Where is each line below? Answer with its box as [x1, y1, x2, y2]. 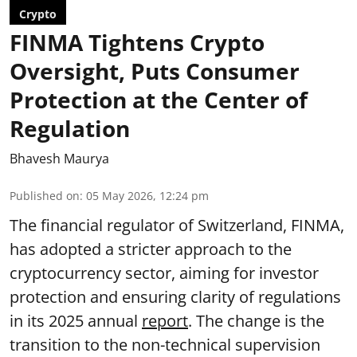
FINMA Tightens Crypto [10, 27, 265, 57]
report [142, 310, 188, 331]
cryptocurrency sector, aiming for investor [10, 262, 319, 284]
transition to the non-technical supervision [10, 334, 320, 355]
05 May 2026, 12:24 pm [86, 188, 209, 203]
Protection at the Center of [10, 84, 308, 115]
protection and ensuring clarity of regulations [10, 286, 341, 308]
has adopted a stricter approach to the [10, 238, 292, 260]
